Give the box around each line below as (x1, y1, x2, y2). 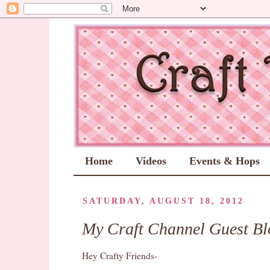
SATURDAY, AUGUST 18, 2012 (83, 196, 245, 206)
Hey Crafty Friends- (82, 250, 157, 262)
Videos (136, 154, 166, 167)
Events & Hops (189, 154, 260, 167)
